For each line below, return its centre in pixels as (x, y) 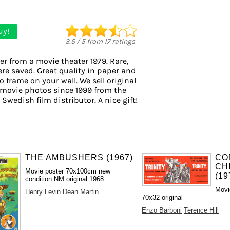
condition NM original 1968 (65, 179)
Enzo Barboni (162, 210)
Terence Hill (201, 210)
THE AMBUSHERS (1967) (79, 157)
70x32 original (162, 197)
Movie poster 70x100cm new (68, 171)
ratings (123, 41)
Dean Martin (81, 191)
